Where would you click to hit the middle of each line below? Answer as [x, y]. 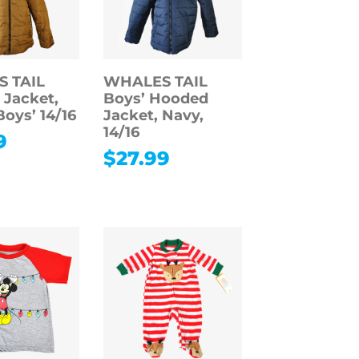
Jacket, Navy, [153, 116]
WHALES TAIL [155, 82]
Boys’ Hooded [155, 99]
